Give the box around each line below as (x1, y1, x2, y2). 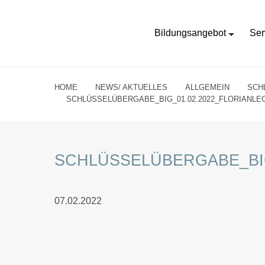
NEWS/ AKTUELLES (95, 83, 167, 92)
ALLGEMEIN (185, 83, 230, 92)
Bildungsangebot (154, 28, 226, 38)
